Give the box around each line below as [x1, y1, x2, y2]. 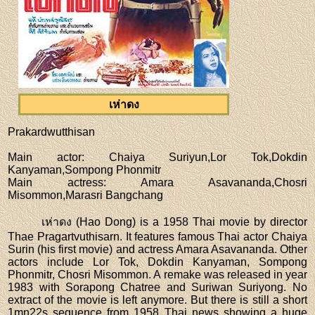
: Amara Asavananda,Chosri [103, 176, 307, 189]
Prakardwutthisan [8, 126, 96, 139]
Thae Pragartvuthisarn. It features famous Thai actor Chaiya [8, 231, 307, 243]
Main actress [8, 176, 104, 189]
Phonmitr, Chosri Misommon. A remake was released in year [8, 269, 307, 281]
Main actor [8, 151, 82, 164]
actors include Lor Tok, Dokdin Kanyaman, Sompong [8, 256, 307, 269]
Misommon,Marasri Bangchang [8, 189, 164, 202]
